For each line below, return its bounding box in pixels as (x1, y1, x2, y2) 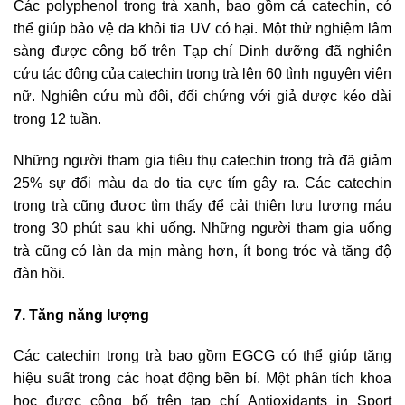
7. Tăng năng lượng (14, 306, 149, 323)
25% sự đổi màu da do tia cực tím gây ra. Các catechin (14, 174, 391, 191)
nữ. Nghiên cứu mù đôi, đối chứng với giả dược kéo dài (14, 89, 391, 105)
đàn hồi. (14, 265, 65, 281)
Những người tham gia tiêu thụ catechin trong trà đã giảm (14, 152, 391, 168)
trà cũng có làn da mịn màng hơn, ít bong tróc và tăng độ (14, 242, 391, 259)
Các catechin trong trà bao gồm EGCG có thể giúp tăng (14, 348, 391, 364)
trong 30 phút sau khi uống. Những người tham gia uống (14, 220, 391, 236)
